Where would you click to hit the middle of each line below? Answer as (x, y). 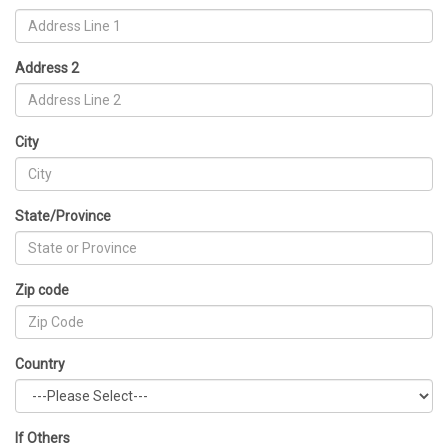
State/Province (63, 216)
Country (40, 364)
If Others (42, 438)
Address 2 (47, 68)
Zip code (42, 290)
